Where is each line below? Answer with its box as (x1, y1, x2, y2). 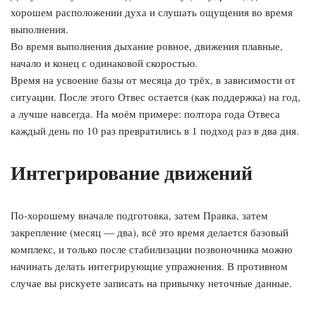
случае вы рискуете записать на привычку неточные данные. (11, 276, 292, 290)
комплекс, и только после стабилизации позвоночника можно (11, 242, 293, 256)
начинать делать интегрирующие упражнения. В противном (11, 259, 288, 273)
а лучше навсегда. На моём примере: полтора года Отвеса (11, 107, 280, 121)
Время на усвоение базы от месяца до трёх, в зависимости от (11, 73, 296, 87)
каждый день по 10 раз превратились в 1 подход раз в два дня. (11, 123, 299, 138)
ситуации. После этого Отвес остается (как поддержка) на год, (11, 90, 300, 104)
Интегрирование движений (11, 158, 253, 187)
